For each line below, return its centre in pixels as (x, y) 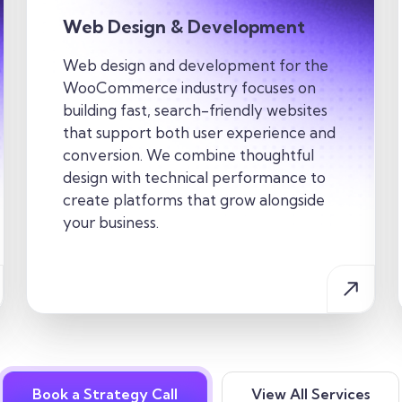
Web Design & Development (184, 27)
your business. (111, 223)
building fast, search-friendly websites (196, 110)
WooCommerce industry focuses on (190, 88)
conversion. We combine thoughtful (189, 155)
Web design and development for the (196, 66)
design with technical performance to (195, 178)
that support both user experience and (200, 133)
